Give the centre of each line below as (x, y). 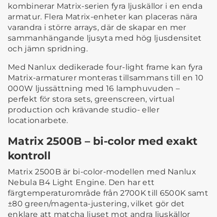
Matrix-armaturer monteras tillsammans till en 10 (106, 78)
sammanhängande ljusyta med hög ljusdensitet (105, 38)
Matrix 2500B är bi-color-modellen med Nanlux (102, 172)
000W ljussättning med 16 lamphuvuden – (94, 89)
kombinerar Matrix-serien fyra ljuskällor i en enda (105, 6)
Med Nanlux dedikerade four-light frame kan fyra (105, 67)
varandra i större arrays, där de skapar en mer (97, 28)
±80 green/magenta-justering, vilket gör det (96, 204)
